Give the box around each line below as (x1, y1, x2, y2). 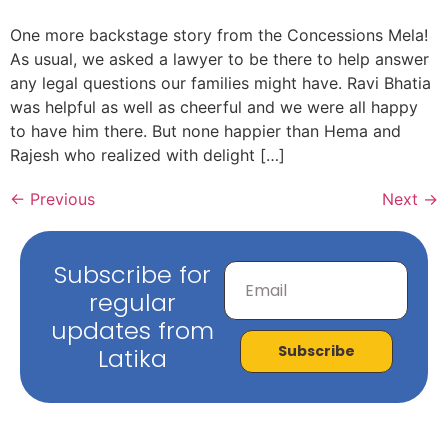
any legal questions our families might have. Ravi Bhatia (10, 72, 431, 93)
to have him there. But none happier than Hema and (10, 120, 401, 141)
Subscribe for (53, 257, 211, 291)
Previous (25, 188, 95, 209)
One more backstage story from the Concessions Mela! (10, 24, 428, 45)
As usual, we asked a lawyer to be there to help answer (10, 48, 429, 69)
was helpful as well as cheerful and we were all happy (10, 96, 418, 117)
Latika (97, 341, 167, 375)
